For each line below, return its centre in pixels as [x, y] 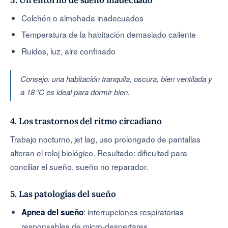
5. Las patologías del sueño [63, 194]
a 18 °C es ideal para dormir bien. [75, 92]
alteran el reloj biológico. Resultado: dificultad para [99, 152]
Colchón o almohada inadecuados [83, 18]
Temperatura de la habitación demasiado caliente [109, 34]
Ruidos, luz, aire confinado [69, 51]
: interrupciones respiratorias [134, 211]
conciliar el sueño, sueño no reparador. [79, 166]
